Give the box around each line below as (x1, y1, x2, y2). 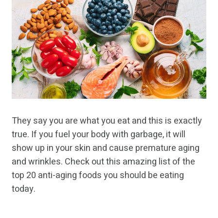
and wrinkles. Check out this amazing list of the (12, 155, 195, 169)
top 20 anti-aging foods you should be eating (12, 169, 184, 182)
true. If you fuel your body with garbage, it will (12, 128, 185, 142)
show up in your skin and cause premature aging (12, 142, 200, 155)
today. (12, 182, 36, 196)
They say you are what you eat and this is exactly (12, 114, 202, 128)
